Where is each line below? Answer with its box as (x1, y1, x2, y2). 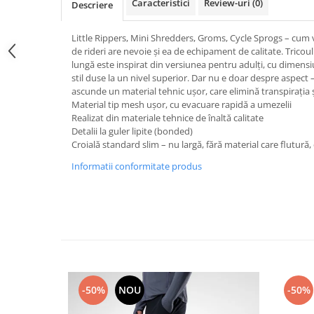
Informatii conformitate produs (71, 160, 202, 172)
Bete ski (11, 231, 47, 244)
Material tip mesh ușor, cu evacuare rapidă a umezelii (71, 98, 292, 111)
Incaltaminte (11, 271, 69, 284)
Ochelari (11, 212, 50, 226)
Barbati (11, 289, 45, 302)
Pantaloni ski (11, 103, 70, 116)
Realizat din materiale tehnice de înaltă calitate (71, 111, 264, 124)
